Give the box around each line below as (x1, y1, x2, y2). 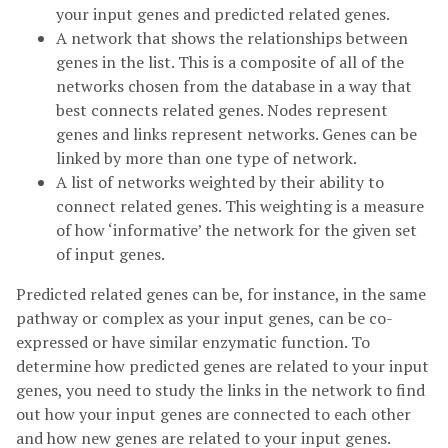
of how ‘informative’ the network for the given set (56, 219, 417, 241)
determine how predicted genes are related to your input (16, 355, 429, 377)
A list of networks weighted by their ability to (56, 171, 384, 193)
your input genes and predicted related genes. (56, 3, 390, 25)
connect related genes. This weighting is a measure (56, 195, 424, 217)
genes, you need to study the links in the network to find (16, 379, 425, 401)
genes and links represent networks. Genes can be (56, 123, 417, 145)
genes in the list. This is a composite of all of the (56, 51, 404, 73)
